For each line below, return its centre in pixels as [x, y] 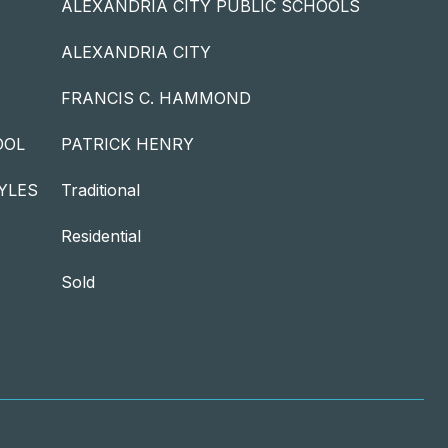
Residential [101, 236]
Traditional [100, 190]
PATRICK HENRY [127, 144]
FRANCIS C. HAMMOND [156, 98]
